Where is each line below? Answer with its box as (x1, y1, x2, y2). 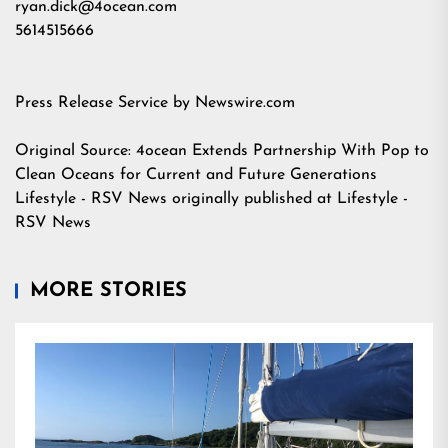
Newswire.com (195, 95, 295, 111)
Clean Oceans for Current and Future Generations (15, 167, 382, 183)
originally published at (167, 191, 337, 207)
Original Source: (15, 143, 136, 159)
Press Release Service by (15, 95, 195, 111)
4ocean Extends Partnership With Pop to (136, 143, 429, 159)
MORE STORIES (30, 281, 187, 301)
